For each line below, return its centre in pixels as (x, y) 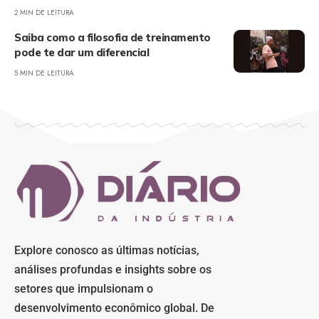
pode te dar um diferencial (82, 52)
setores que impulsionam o (84, 289)
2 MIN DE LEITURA (44, 12)
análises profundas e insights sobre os (113, 270)
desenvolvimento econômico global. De (114, 308)
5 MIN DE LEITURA (44, 73)
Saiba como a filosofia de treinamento (113, 37)
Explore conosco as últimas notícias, (107, 251)
